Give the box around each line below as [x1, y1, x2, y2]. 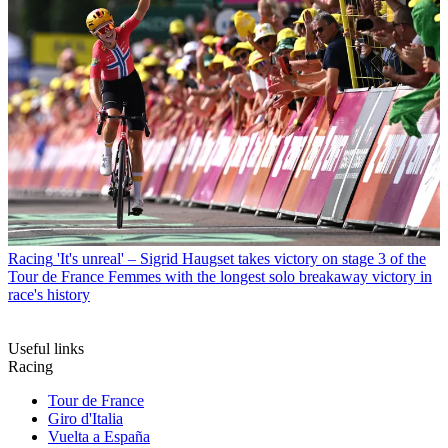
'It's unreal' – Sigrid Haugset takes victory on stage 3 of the [57, 250, 426, 268]
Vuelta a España [48, 428, 150, 446]
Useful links [8, 340, 84, 358]
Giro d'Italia [48, 410, 123, 428]
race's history [8, 286, 90, 304]
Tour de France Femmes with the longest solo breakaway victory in [8, 268, 432, 286]
